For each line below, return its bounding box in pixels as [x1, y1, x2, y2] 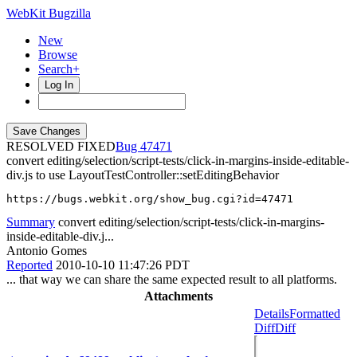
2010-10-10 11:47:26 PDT [56, 258, 190, 272]
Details [254, 307, 289, 320]
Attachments [144, 289, 213, 303]
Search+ [38, 62, 80, 76]
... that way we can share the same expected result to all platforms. [6, 273, 337, 286]
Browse [38, 48, 77, 61]
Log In [45, 79, 73, 91]
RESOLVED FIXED [6, 139, 116, 153]
